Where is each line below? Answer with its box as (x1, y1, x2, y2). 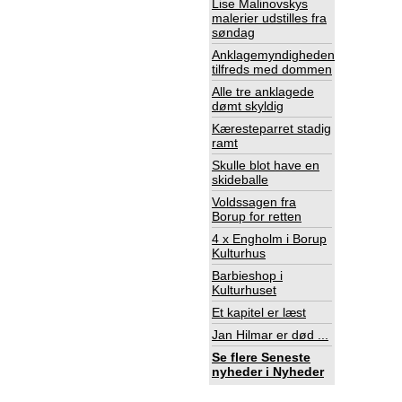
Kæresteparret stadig (212, 120, 331, 135)
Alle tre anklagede (212, 83, 314, 99)
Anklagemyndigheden (212, 47, 335, 62)
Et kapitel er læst (212, 304, 306, 319)
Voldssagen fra (212, 194, 296, 209)
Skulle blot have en (212, 157, 319, 172)
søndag (212, 24, 255, 39)
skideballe (212, 171, 268, 187)
